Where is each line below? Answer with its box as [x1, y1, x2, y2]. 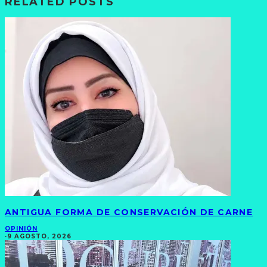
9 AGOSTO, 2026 [7, 232, 72, 240]
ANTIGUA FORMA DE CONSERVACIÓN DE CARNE [5, 207, 253, 218]
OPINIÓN [5, 224, 38, 232]
